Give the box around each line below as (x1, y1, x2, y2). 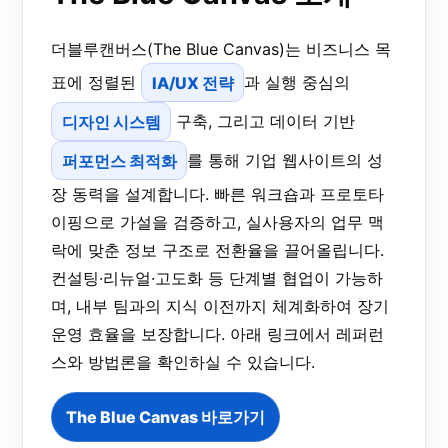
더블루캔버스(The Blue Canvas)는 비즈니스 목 (51, 39, 391, 60)
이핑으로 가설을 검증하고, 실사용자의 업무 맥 (51, 211, 384, 232)
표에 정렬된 (51, 72, 141, 93)
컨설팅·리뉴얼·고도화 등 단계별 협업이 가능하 (51, 267, 383, 288)
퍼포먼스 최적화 (61, 150, 177, 171)
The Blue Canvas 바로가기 (66, 406, 265, 427)
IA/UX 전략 (151, 72, 234, 93)
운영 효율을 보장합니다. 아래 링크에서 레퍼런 (51, 323, 384, 344)
